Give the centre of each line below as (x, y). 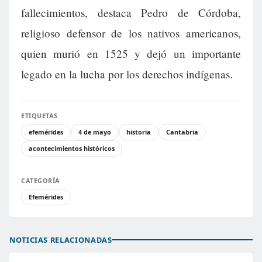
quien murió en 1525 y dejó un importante (131, 53)
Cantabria (182, 132)
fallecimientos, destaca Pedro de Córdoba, (131, 12)
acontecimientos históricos (72, 148)
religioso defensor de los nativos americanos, (131, 33)
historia (139, 132)
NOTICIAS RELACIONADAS (61, 239)
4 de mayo (95, 132)
